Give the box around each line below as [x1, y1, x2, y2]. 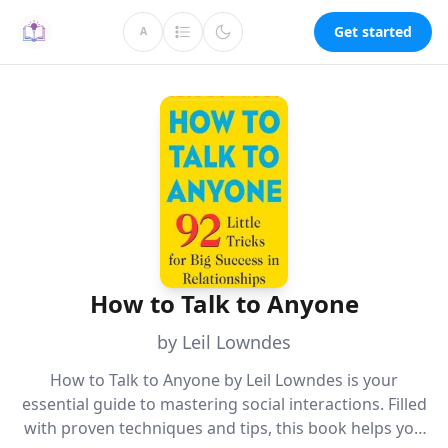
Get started [334, 22, 412, 41]
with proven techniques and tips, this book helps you [24, 417, 424, 439]
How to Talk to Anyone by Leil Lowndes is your [50, 369, 398, 391]
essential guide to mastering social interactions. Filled [21, 393, 427, 415]
